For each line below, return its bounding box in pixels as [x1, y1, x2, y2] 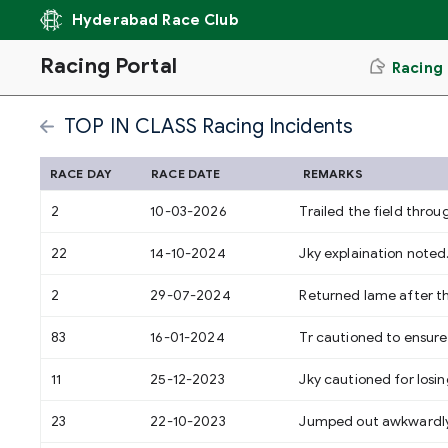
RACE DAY [50, 165, 113, 181]
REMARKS [302, 165, 363, 181]
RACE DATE [151, 165, 221, 181]
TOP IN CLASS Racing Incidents [64, 113, 354, 139]
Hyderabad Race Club [72, 11, 239, 29]
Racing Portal [40, 53, 177, 79]
